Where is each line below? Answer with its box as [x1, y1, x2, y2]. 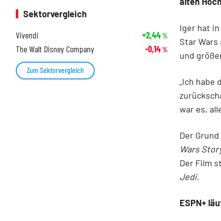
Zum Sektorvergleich [27, 65, 84, 75]
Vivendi [16, 30, 38, 41]
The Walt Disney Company [16, 43, 94, 55]
